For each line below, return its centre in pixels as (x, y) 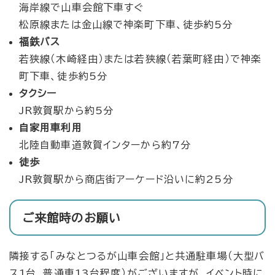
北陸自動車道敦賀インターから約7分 (105, 145)
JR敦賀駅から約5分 (67, 111)
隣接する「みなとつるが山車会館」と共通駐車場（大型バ (137, 256)
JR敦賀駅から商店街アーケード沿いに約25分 (126, 180)
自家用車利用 (51, 128)
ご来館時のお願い (72, 218)
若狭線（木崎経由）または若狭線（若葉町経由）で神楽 (140, 59)
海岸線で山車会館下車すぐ (82, 8)
